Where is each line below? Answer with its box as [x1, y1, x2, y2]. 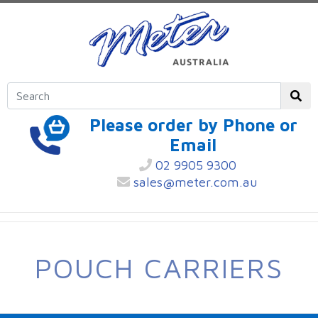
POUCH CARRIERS [35, 251, 283, 285]
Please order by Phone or [89, 115, 297, 135]
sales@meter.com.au [130, 175, 258, 190]
